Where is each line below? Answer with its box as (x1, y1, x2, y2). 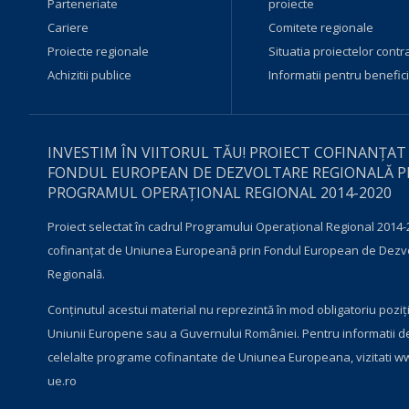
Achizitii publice (47, 67, 131, 83)
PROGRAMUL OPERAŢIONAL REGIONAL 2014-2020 (47, 183, 392, 203)
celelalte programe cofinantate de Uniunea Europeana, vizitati (47, 349, 394, 365)
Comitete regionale (267, 19, 373, 36)
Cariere (47, 19, 89, 36)
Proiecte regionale (47, 43, 149, 59)
